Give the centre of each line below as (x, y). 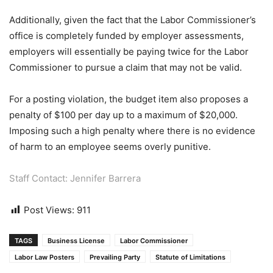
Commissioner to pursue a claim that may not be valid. (126, 67)
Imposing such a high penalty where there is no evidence (132, 131)
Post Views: (49, 210)
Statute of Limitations (190, 257)
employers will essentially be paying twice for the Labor (129, 51)
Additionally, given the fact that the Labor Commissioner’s (133, 20)
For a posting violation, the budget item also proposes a (129, 99)
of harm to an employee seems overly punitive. (110, 147)
